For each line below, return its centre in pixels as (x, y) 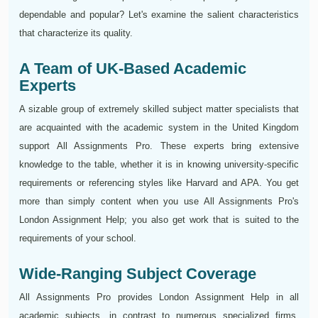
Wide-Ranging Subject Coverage (138, 274)
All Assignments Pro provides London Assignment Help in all (159, 297)
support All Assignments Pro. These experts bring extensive (159, 146)
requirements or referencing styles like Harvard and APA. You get (159, 183)
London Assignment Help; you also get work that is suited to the (159, 220)
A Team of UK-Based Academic (133, 69)
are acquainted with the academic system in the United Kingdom (159, 128)
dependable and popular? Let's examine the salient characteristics (159, 15)
